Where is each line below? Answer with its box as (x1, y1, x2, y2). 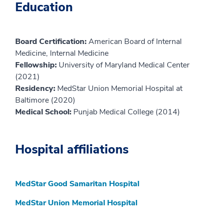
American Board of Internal (88, 36, 182, 47)
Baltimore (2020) (15, 94, 75, 106)
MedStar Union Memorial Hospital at (57, 83, 182, 94)
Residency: (15, 83, 57, 94)
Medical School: (15, 106, 73, 117)
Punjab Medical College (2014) (73, 106, 180, 117)
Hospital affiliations (15, 141, 129, 158)
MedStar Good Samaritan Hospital (15, 178, 139, 189)
